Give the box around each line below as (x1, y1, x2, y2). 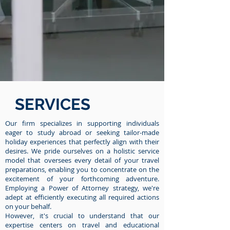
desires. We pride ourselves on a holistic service (5, 146, 159, 156)
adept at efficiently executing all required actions (5, 192, 159, 202)
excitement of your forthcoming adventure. (5, 174, 159, 183)
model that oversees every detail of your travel (5, 155, 159, 165)
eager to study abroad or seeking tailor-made (5, 127, 159, 137)
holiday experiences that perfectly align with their (5, 137, 159, 146)
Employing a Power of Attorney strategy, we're (5, 183, 159, 193)
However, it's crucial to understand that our (5, 210, 159, 220)
